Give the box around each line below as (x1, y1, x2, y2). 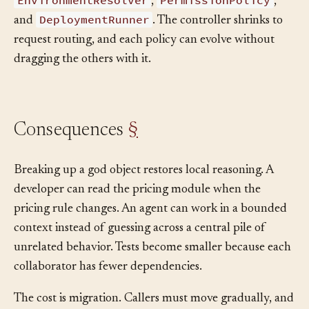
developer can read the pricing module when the (14, 203, 261, 217)
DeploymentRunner (39, 34, 150, 47)
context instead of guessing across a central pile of (14, 242, 266, 255)
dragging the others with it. (14, 74, 151, 86)
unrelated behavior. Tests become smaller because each (14, 261, 291, 275)
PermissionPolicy (160, 14, 271, 28)
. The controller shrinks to (152, 35, 283, 48)
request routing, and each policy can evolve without (14, 54, 275, 67)
